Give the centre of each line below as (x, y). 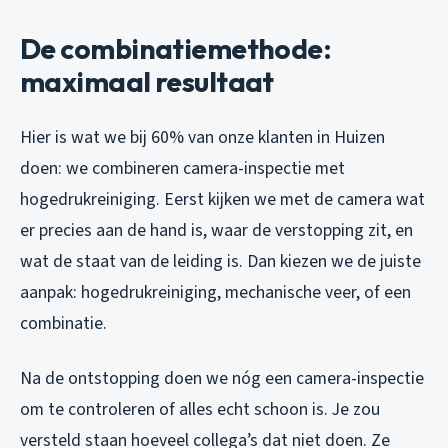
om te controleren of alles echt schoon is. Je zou (200, 410)
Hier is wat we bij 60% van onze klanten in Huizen (202, 138)
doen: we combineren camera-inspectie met (182, 169)
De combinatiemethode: (176, 49)
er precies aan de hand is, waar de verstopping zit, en (216, 231)
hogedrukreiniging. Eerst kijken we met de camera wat (222, 200)
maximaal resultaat (147, 82)
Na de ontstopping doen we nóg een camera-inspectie (222, 379)
